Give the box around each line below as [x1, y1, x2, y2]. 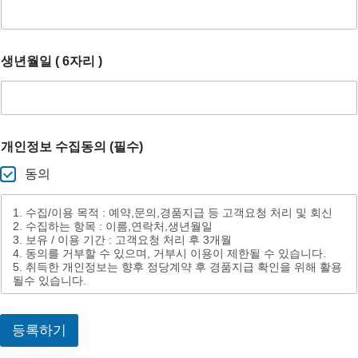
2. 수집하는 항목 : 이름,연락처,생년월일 [13, 219, 216, 233]
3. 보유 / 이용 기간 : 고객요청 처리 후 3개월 [13, 233, 235, 246]
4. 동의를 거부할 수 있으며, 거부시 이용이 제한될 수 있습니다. [13, 246, 329, 260]
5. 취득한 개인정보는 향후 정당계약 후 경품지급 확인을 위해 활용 [13, 260, 342, 273]
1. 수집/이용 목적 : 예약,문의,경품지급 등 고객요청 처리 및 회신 [13, 205, 336, 219]
